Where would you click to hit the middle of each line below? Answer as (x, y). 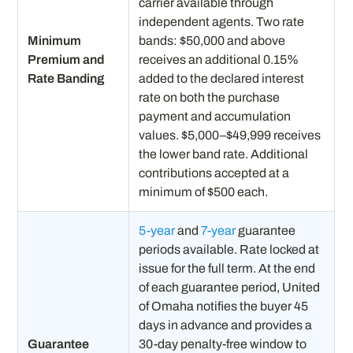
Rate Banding (66, 78)
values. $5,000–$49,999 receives (230, 135)
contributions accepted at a (214, 173)
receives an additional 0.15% (219, 59)
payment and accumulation (215, 116)
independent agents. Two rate (222, 21)
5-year (157, 230)
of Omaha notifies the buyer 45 (224, 306)
